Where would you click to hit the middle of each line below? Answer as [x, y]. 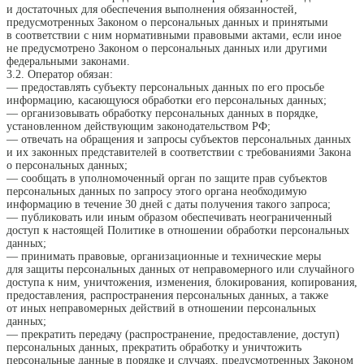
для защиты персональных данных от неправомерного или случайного [180, 270]
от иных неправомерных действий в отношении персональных [161, 309]
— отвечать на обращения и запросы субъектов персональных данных [179, 140]
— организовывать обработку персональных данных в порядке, [162, 114]
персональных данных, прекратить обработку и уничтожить [154, 348]
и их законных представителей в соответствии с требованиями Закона [179, 153]
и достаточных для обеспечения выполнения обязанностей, [152, 10]
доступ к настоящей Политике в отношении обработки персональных [178, 231]
